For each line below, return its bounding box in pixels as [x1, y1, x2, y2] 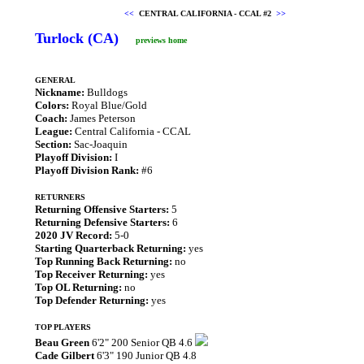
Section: [35, 138, 71, 150]
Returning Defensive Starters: [35, 216, 170, 228]
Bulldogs [84, 86, 128, 98]
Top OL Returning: [35, 281, 122, 293]
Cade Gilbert [35, 349, 94, 362]
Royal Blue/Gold [69, 99, 147, 111]
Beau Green [35, 336, 89, 349]
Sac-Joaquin [71, 138, 128, 150]
